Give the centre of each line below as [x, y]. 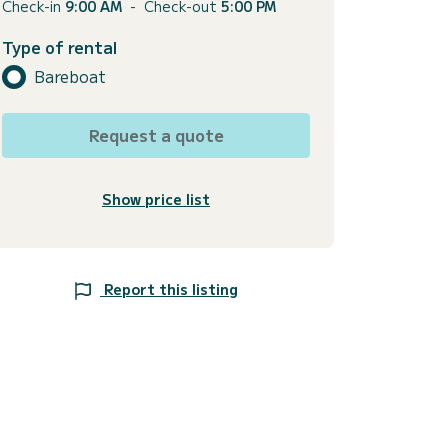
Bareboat [70, 76]
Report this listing [171, 288]
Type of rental [59, 46]
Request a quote [156, 134]
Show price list [156, 198]
